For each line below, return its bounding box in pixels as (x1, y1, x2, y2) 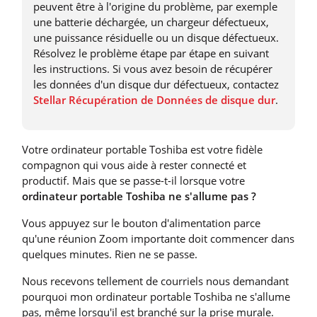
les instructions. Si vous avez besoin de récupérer (33, 61, 272, 76)
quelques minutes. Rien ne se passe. (22, 246, 197, 261)
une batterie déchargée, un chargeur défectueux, (33, 14, 269, 29)
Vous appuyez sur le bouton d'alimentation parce (22, 215, 260, 230)
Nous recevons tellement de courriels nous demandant (22, 273, 289, 288)
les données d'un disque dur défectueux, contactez (33, 76, 279, 91)
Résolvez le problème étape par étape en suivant (33, 45, 269, 60)
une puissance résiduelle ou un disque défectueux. (33, 30, 279, 45)
